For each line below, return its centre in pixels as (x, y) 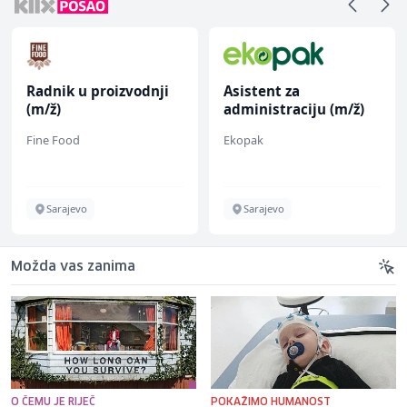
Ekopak (243, 140)
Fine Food (53, 140)
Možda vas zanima (73, 268)
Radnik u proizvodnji (98, 91)
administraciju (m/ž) (294, 109)
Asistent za (262, 91)
